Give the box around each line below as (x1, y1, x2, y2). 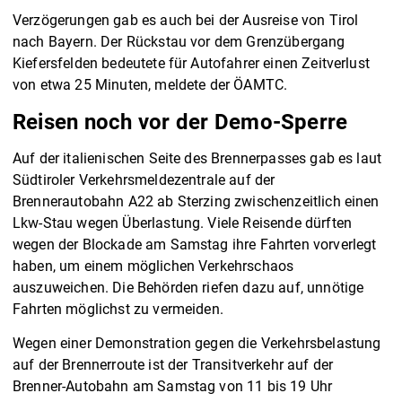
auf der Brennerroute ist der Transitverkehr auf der (13, 356, 334, 374)
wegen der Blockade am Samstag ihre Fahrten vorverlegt (13, 236, 377, 254)
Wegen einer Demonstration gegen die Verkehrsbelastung (13, 335, 381, 353)
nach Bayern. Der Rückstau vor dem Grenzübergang (13, 33, 345, 51)
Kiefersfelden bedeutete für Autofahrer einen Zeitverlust (13, 55, 370, 73)
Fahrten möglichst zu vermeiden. (13, 301, 223, 319)
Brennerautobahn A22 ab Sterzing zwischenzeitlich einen (13, 193, 380, 211)
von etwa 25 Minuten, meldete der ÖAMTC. (13, 76, 288, 94)
